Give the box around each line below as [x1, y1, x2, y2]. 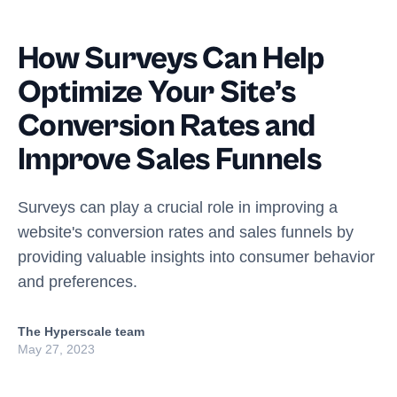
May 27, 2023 [18, 342, 95, 356]
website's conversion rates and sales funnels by [18, 223, 354, 241]
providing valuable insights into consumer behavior [18, 248, 375, 266]
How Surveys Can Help [18, 41, 324, 77]
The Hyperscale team [18, 324, 144, 339]
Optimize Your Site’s [18, 74, 296, 111]
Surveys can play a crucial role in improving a [18, 198, 338, 216]
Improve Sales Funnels [18, 142, 321, 178]
